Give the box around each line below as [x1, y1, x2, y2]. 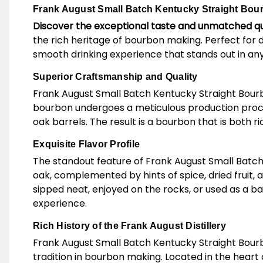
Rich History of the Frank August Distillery [33, 221, 226, 231]
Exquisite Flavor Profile [33, 139, 140, 149]
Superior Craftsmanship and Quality [33, 72, 198, 82]
